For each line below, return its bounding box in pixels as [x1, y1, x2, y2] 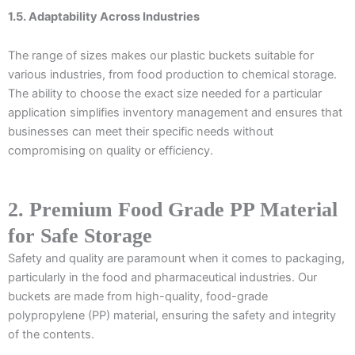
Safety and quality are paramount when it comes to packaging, [8, 250, 345, 265]
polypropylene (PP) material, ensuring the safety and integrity [8, 307, 336, 323]
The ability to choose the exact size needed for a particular [8, 86, 322, 101]
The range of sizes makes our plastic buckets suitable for [8, 48, 314, 63]
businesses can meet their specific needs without [8, 124, 273, 139]
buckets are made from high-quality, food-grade [8, 288, 268, 303]
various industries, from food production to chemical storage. [8, 67, 337, 82]
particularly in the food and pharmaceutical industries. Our [8, 269, 317, 284]
